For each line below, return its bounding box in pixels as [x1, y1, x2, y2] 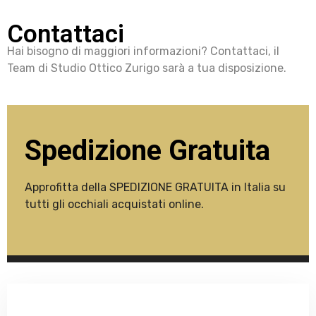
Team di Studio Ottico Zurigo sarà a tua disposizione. [7, 61, 286, 75]
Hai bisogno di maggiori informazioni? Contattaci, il [7, 44, 279, 58]
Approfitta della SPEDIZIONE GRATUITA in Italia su [25, 180, 286, 194]
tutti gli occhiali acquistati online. [25, 197, 204, 211]
